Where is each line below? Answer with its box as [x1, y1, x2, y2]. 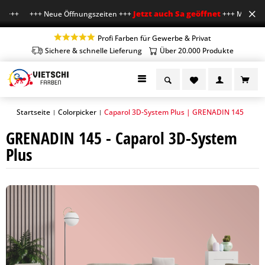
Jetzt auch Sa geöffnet [121, 8, 209, 19]
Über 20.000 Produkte [160, 46, 234, 56]
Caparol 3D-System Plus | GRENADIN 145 [104, 107, 244, 117]
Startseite [17, 107, 50, 117]
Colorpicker [58, 107, 96, 117]
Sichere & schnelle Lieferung [45, 46, 142, 56]
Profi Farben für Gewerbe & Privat [98, 33, 211, 43]
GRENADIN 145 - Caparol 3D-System [6, 127, 237, 150]
